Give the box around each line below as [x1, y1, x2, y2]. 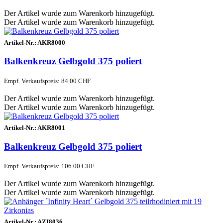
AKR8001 [37, 123, 65, 131]
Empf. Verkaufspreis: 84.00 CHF [4, 77, 91, 85]
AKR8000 [37, 38, 65, 46]
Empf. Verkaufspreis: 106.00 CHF [4, 162, 94, 170]
